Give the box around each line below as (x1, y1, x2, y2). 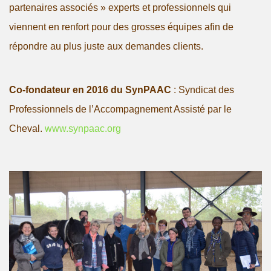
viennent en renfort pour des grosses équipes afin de (9, 21, 233, 32)
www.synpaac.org (45, 123, 121, 134)
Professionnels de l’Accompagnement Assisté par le (9, 103, 232, 114)
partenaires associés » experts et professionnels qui (9, 2, 231, 13)
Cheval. (9, 123, 45, 134)
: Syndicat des (171, 84, 234, 95)
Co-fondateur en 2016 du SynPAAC (9, 84, 171, 95)
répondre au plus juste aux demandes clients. (9, 41, 203, 51)
